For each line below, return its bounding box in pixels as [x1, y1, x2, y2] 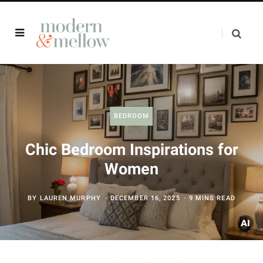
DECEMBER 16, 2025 [110, 194, 180, 202]
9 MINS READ [188, 194, 235, 202]
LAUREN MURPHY [39, 194, 101, 202]
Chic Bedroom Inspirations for [25, 140, 238, 159]
